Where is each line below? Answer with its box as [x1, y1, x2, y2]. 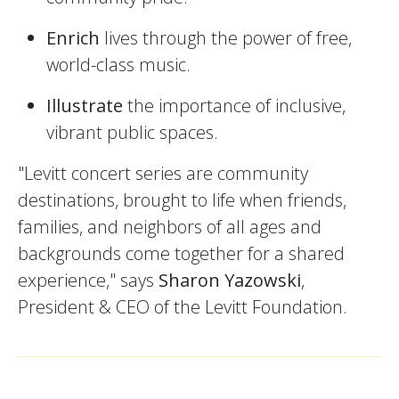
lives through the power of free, [100, 26, 352, 51]
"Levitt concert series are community [18, 161, 308, 186]
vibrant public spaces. [46, 120, 218, 145]
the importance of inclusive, [123, 94, 346, 118]
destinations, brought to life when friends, [18, 188, 346, 213]
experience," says [18, 268, 159, 293]
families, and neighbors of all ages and [18, 215, 322, 240]
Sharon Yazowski [159, 268, 301, 293]
